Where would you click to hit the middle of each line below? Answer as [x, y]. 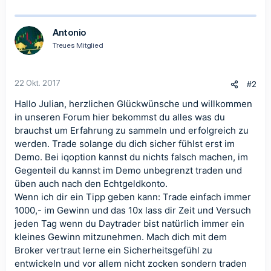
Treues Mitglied [78, 45]
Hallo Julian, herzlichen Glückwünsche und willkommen [133, 104]
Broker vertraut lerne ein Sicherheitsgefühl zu [113, 250]
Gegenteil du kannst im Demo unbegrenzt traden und [128, 170]
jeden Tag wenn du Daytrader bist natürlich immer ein [129, 224]
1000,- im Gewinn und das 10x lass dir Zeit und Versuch [133, 210]
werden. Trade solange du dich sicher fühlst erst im [125, 144]
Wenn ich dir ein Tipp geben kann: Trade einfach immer [133, 197]
